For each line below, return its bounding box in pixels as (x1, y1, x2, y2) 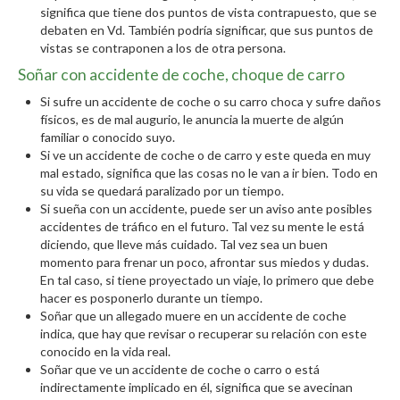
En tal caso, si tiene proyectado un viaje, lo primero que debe (40, 272, 374, 287)
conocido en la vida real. (40, 344, 171, 359)
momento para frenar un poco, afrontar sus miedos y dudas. (40, 254, 369, 270)
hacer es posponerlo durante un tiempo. (40, 290, 262, 305)
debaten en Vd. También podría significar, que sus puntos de (40, 22, 373, 37)
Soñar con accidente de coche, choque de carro (18, 65, 345, 84)
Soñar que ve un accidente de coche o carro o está (40, 362, 320, 377)
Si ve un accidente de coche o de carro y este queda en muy (40, 147, 371, 162)
